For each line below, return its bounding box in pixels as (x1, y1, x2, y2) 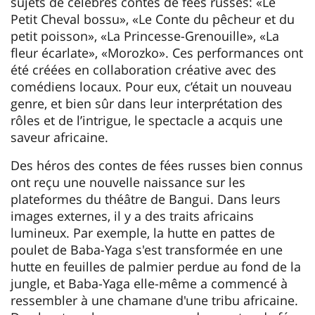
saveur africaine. (11, 129, 108, 146)
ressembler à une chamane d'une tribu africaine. (11, 292, 298, 309)
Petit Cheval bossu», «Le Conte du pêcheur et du (11, 11, 295, 28)
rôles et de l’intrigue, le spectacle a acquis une (11, 112, 283, 129)
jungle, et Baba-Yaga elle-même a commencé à (11, 275, 288, 292)
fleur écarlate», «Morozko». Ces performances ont (11, 44, 303, 62)
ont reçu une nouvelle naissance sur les (11, 174, 245, 191)
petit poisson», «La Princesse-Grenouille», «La (11, 27, 279, 45)
